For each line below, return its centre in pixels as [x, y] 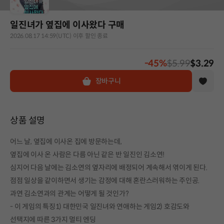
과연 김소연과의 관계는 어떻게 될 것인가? [69, 193]
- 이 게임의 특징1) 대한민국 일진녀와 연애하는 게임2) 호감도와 [100, 206]
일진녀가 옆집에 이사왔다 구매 [67, 25]
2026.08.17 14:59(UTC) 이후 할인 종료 [59, 35]
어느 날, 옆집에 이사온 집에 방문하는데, [66, 141]
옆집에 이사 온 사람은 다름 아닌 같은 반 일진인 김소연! [87, 154]
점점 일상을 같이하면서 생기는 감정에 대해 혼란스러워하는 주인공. [105, 180]
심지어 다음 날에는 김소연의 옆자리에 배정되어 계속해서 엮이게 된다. [109, 167]
